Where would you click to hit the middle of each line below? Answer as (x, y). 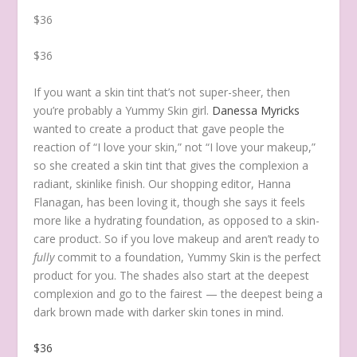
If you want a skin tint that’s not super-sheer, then (162, 92)
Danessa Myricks (256, 110)
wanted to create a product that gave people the (159, 128)
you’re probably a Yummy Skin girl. (122, 110)
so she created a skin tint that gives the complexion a (171, 165)
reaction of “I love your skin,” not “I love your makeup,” (175, 147)
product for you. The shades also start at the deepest (172, 275)
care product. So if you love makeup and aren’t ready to (177, 238)
